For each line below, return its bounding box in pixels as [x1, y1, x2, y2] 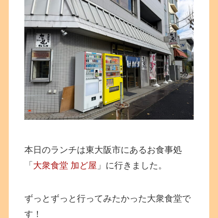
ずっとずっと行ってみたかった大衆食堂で [24, 194, 191, 204]
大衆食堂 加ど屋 [33, 161, 97, 171]
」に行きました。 [97, 161, 167, 171]
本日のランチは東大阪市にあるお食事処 [24, 145, 182, 155]
